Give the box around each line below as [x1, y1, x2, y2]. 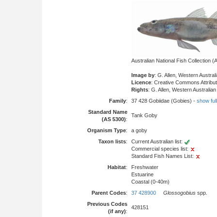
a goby [131, 127, 147, 133]
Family [109, 98, 126, 104]
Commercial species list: [131, 146, 190, 152]
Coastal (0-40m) [131, 179, 170, 185]
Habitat [108, 164, 126, 170]
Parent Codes [92, 190, 126, 196]
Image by [131, 72, 155, 78]
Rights [131, 87, 148, 93]
